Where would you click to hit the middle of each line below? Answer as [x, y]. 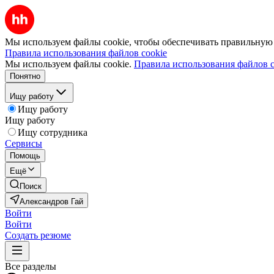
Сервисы [24, 143]
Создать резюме [38, 235]
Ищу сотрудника [53, 132]
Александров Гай [51, 202]
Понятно [25, 76]
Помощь [25, 156]
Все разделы [31, 266]
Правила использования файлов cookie [86, 53]
